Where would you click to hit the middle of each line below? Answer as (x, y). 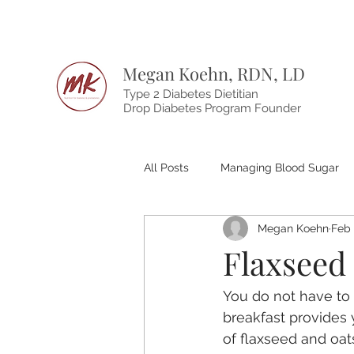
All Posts (166, 167)
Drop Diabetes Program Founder (212, 108)
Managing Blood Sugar (280, 167)
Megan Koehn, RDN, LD (214, 73)
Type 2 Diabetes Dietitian (191, 94)
